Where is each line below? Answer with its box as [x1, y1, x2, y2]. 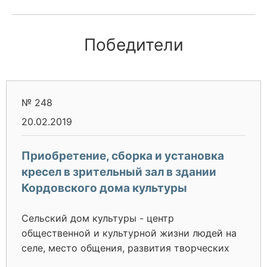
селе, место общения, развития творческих [21, 242, 229, 254]
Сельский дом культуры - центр [21, 212, 174, 224]
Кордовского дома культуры [21, 181, 187, 195]
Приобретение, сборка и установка [21, 149, 224, 163]
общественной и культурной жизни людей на [21, 227, 237, 239]
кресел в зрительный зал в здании [21, 165, 216, 179]
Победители [83, 35, 184, 55]
